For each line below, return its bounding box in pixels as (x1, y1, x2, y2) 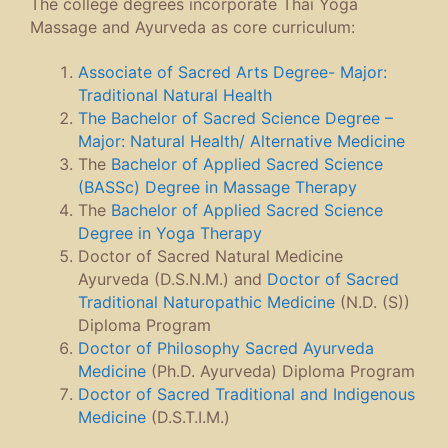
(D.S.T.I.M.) (146, 406, 230, 427)
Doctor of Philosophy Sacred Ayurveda (78, 337, 374, 358)
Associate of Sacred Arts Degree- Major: (78, 61, 387, 82)
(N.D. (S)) (335, 291, 410, 312)
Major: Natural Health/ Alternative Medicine (78, 130, 405, 151)
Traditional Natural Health (78, 84, 272, 105)
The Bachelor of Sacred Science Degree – (78, 107, 393, 128)
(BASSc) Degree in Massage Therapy (78, 176, 357, 197)
